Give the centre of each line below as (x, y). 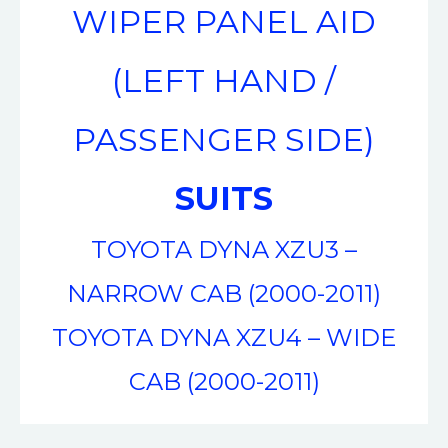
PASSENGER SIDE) (224, 139)
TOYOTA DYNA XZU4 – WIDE (224, 337)
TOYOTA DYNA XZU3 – (224, 249)
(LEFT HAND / (224, 80)
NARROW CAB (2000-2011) (224, 293)
